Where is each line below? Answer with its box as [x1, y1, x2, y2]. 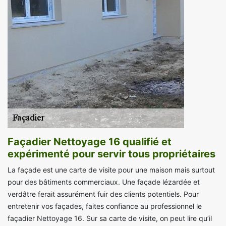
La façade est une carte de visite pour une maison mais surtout [8, 165, 215, 175]
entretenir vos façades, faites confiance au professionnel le [8, 202, 202, 211]
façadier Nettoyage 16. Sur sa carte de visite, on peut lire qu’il [8, 214, 212, 223]
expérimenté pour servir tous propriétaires [8, 148, 215, 160]
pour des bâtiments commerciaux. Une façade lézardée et [8, 178, 200, 187]
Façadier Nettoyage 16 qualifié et [8, 136, 172, 148]
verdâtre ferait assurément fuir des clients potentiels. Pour [8, 190, 199, 199]
